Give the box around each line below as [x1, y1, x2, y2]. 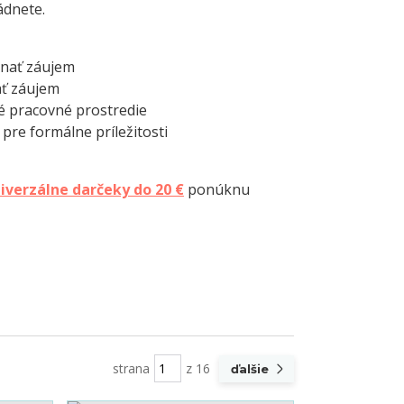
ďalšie [230, 361, 272, 376]
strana [112, 360, 150, 378]
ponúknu [183, 179, 250, 200]
